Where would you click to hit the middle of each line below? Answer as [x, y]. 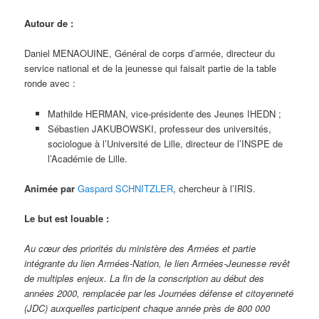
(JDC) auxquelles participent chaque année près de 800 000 [147, 308]
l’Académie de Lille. [87, 158]
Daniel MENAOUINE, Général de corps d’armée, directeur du [150, 53]
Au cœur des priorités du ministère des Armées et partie [140, 248]
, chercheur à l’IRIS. [215, 188]
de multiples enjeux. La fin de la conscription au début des [145, 278]
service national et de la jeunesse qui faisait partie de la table [151, 68]
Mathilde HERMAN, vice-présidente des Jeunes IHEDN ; [164, 113]
